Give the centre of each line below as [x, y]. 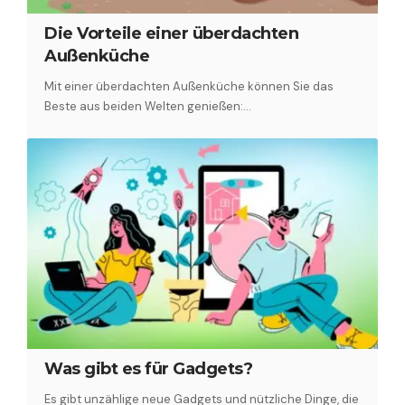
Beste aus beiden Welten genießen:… [148, 106]
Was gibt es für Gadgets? [149, 368]
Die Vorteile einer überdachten [172, 33]
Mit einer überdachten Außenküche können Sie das [189, 86]
